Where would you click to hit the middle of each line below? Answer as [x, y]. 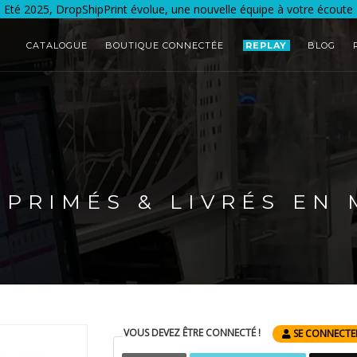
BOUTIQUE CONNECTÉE [164, 45]
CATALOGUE [57, 45]
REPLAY [266, 45]
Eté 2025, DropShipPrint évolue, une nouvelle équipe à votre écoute [178, 9]
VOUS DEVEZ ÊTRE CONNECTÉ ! [192, 332]
